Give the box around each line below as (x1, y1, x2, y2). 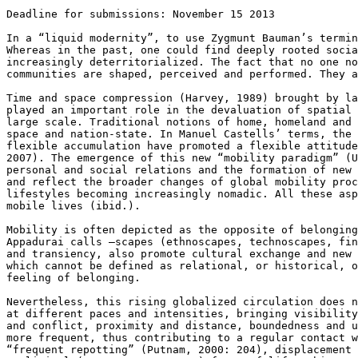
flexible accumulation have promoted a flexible (6, 139, 307, 152)
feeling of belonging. (6, 271, 141, 284)
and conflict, (6, 319, 96, 332)
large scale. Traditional (6, 115, 166, 128)
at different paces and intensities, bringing (6, 307, 294, 320)
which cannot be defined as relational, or (6, 259, 275, 272)
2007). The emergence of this (6, 151, 192, 164)
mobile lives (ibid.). (6, 199, 141, 212)
